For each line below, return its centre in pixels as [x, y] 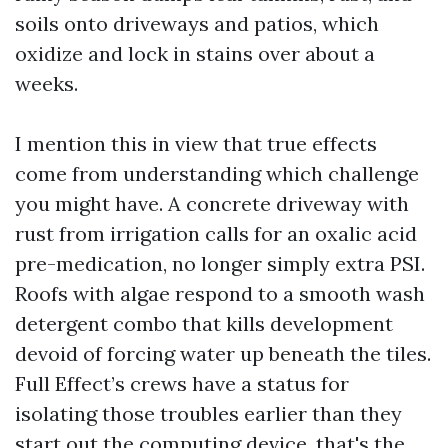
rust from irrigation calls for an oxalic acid [216, 233]
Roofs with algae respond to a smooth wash [220, 293]
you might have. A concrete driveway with [212, 203]
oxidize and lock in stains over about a [195, 53]
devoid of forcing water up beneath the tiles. [223, 353]
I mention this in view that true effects [196, 143]
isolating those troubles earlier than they [208, 413]
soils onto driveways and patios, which [197, 23]
